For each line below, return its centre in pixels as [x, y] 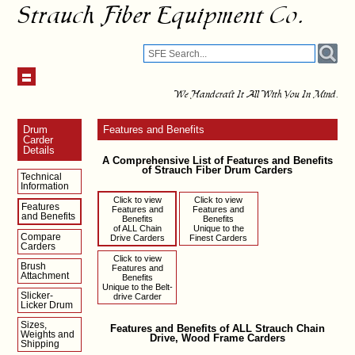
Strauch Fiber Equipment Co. [160, 16]
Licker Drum [47, 305]
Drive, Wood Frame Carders [217, 338]
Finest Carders [219, 238]
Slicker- [37, 296]
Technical [42, 177]
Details [39, 150]
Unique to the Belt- [137, 287]
